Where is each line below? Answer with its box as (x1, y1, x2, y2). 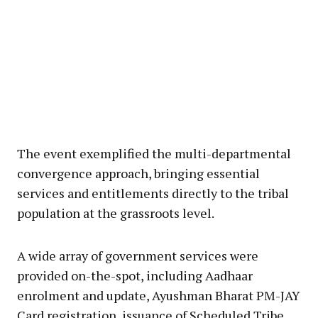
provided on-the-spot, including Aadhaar (17, 266, 253, 284)
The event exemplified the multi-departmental (17, 144, 291, 162)
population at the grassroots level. (17, 204, 214, 221)
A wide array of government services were (17, 246, 258, 264)
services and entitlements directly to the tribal (17, 184, 289, 202)
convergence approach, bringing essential (17, 164, 260, 182)
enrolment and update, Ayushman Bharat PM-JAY (17, 286, 300, 304)
